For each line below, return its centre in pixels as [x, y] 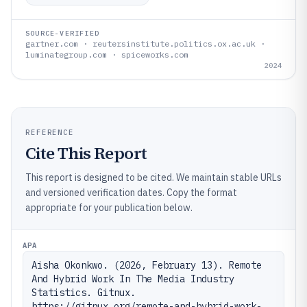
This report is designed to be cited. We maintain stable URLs [153, 177]
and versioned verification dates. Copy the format [131, 192]
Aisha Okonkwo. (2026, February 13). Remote [147, 265]
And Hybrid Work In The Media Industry [133, 279]
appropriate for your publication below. [109, 207]
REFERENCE [50, 132]
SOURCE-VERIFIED [62, 33]
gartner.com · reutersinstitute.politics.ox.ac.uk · [145, 43]
